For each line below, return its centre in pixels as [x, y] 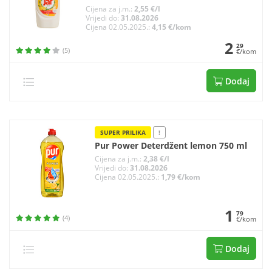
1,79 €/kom [181, 177]
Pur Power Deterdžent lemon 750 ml [171, 145]
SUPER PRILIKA [123, 132]
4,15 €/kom [172, 27]
